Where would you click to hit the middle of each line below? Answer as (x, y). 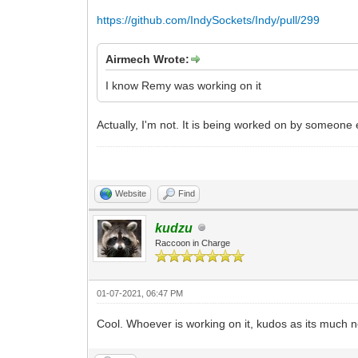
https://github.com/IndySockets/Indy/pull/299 (209, 20)
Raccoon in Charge (193, 243)
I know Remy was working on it (184, 85)
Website (131, 193)
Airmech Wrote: (148, 59)
